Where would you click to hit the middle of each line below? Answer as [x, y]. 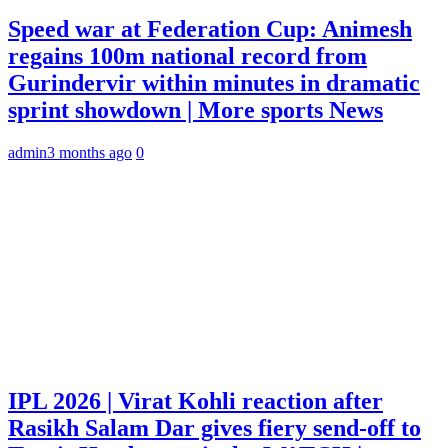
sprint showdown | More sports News [195, 109]
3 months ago [89, 152]
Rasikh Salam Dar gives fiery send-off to [214, 428]
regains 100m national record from [187, 55]
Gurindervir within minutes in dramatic [214, 82]
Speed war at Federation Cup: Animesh [210, 28]
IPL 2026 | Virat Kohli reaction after [195, 401]
